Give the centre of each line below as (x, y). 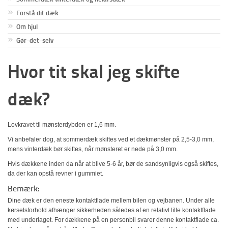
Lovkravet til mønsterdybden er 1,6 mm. (62, 125)
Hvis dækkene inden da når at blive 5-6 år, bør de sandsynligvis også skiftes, (113, 164)
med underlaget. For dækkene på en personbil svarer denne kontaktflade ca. (113, 220)
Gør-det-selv (35, 40)
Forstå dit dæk (37, 13)
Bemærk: (23, 189)
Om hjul (27, 26)
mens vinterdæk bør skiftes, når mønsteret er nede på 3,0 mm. (93, 149)
